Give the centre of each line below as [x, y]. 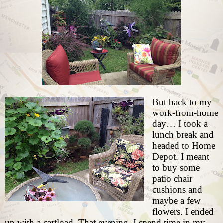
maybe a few [176, 200]
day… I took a [180, 123]
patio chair [172, 178]
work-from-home [185, 112]
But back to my [182, 102]
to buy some [176, 167]
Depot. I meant [180, 156]
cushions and [177, 189]
